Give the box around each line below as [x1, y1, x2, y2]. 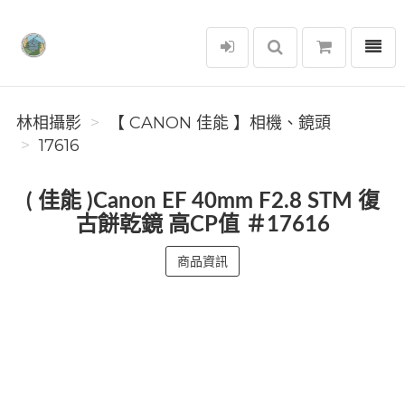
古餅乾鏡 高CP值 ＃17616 [75, 214, 330, 236]
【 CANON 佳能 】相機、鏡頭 [108, 113, 331, 133]
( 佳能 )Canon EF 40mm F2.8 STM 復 [25, 191, 380, 212]
